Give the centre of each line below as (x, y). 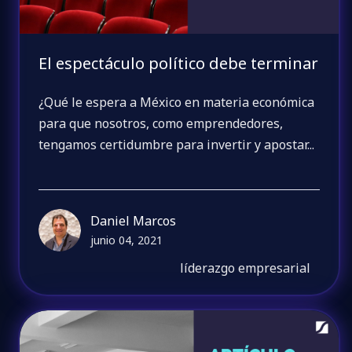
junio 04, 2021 (127, 240)
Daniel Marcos (134, 220)
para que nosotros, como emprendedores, (161, 124)
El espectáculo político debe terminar (179, 63)
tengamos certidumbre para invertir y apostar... (177, 145)
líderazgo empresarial (246, 268)
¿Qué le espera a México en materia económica (177, 103)
